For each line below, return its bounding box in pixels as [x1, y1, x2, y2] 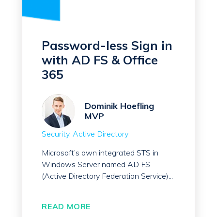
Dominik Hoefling [85, 100, 155, 112]
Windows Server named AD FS [42, 159, 150, 170]
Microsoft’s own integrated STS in [42, 148, 158, 158]
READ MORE [42, 201, 91, 212]
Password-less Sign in [42, 38, 172, 53]
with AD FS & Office [42, 52, 158, 68]
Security [42, 129, 69, 139]
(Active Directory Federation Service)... [42, 171, 173, 181]
